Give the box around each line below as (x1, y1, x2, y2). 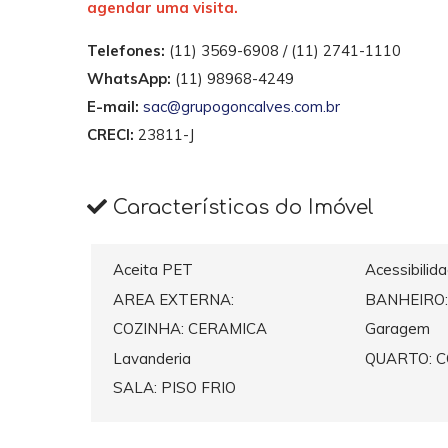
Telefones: (87, 40, 165, 60)
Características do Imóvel (107, 195, 374, 219)
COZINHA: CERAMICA (113, 319, 268, 339)
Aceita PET (113, 260, 194, 280)
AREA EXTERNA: (113, 289, 235, 309)
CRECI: (87, 124, 134, 144)
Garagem (364, 319, 430, 339)
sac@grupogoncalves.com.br (143, 96, 340, 116)
